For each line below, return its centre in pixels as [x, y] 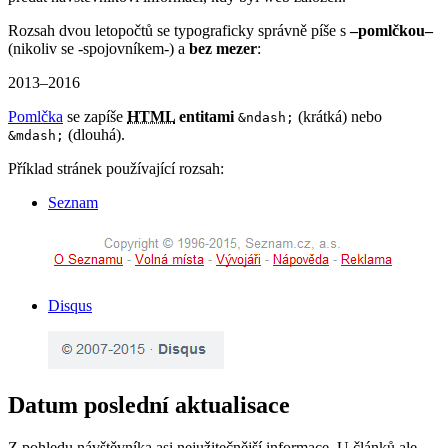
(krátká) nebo [338, 116]
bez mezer [223, 48]
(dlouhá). [94, 134]
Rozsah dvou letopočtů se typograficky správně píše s [179, 30]
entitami [204, 116]
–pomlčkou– [391, 30]
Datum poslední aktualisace [149, 405]
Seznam [73, 202]
